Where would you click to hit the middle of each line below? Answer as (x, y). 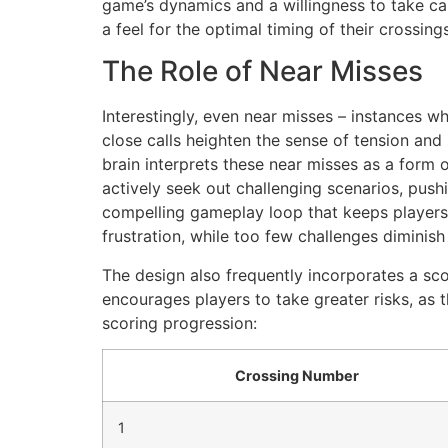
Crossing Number (297, 375)
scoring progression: (179, 322)
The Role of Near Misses (262, 71)
